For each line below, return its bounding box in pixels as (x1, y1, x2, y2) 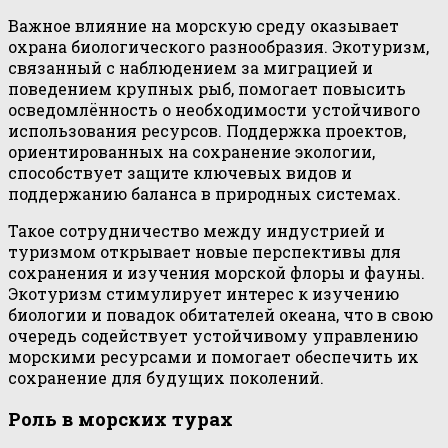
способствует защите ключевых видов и (8, 161, 352, 183)
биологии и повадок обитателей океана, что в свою (8, 303, 433, 325)
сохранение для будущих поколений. (8, 366, 324, 388)
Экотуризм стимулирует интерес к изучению (8, 282, 399, 304)
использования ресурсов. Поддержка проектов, (8, 119, 406, 141)
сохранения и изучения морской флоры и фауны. (8, 261, 425, 283)
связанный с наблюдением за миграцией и (8, 56, 373, 78)
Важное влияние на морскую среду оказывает (8, 14, 399, 36)
